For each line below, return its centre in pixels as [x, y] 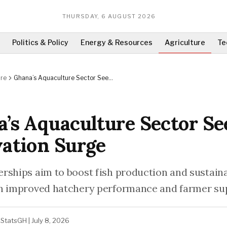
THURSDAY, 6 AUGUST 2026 [109, 16]
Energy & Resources [117, 42]
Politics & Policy [40, 42]
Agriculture [185, 42]
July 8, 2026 [50, 220]
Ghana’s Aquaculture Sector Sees [63, 78]
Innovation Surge [39, 86]
